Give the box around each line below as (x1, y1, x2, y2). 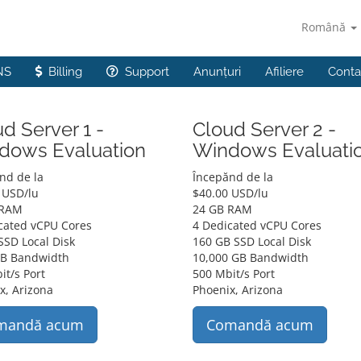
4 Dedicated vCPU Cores (192, 218, 322, 233)
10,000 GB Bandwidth (192, 250, 309, 265)
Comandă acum (205, 315, 313, 334)
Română (301, 19, 349, 35)
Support (118, 64, 169, 79)
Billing (42, 64, 82, 79)
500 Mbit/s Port (192, 266, 275, 281)
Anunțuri (193, 64, 241, 79)
